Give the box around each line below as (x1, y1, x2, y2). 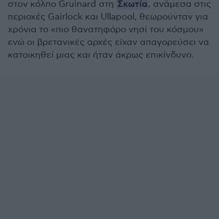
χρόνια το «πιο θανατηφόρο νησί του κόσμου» (8, 24, 205, 35)
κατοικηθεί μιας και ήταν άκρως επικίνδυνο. (8, 50, 194, 60)
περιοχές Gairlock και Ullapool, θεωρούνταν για (8, 12, 208, 22)
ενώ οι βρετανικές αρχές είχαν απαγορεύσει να (8, 37, 209, 47)
